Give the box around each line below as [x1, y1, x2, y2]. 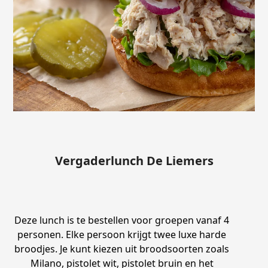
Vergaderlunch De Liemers [54, 152, 214, 169]
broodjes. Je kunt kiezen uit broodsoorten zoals [14, 242, 230, 255]
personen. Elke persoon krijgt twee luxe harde [17, 227, 227, 241]
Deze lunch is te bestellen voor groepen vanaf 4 [14, 213, 230, 227]
